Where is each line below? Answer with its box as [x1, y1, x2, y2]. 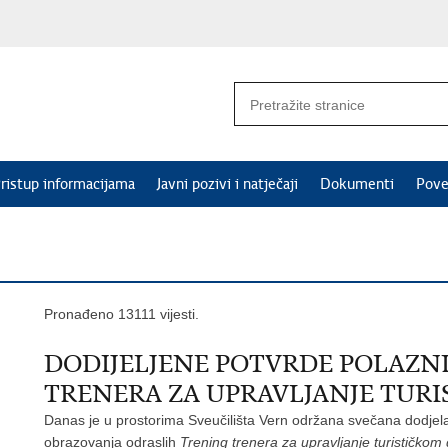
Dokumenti [320, 175, 394, 193]
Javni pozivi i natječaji [157, 175, 298, 193]
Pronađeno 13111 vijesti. [44, 306, 199, 322]
